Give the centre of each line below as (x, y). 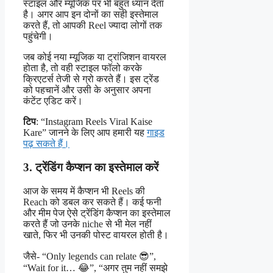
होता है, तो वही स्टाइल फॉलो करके (83, 68)
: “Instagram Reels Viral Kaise (94, 122)
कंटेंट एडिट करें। (53, 101)
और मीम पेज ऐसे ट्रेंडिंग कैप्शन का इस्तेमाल (97, 213)
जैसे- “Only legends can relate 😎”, (90, 256)
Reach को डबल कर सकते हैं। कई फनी (92, 202)
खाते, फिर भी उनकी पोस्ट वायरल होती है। (96, 235)
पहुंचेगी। (38, 37)
